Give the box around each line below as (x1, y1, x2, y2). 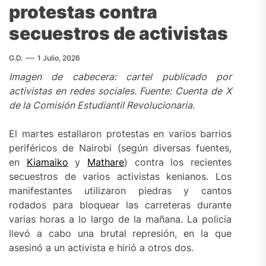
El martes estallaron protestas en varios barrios (9, 127, 232, 140)
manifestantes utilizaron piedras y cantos (9, 184, 232, 197)
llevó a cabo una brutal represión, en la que (9, 227, 232, 239)
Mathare (87, 156, 125, 168)
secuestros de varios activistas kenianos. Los (9, 170, 232, 182)
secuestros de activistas (9, 22, 228, 44)
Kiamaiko (26, 156, 68, 168)
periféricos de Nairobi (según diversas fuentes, (9, 141, 232, 154)
